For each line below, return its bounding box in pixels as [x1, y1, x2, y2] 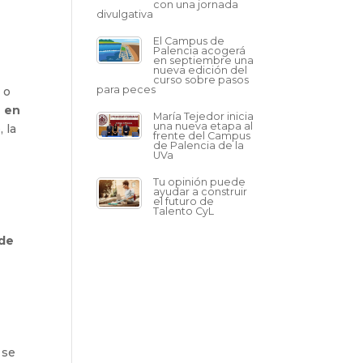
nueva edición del [153, 64, 248, 76]
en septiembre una [153, 54, 254, 66]
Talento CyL [153, 205, 215, 217]
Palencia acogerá [153, 45, 246, 57]
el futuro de [153, 195, 215, 207]
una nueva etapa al [153, 120, 254, 132]
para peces [96, 83, 156, 96]
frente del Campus [153, 130, 251, 142]
